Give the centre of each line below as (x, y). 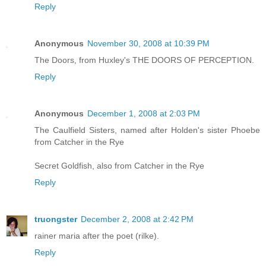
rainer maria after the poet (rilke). (97, 235)
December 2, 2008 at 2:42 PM (137, 219)
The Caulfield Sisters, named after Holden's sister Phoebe (147, 130)
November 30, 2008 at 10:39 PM (148, 43)
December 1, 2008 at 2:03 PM (144, 113)
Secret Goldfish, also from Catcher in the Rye (119, 165)
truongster (56, 219)
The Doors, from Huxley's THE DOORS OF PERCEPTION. (144, 60)
